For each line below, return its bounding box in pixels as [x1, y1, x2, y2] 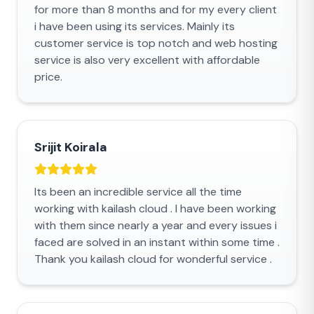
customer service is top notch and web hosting [34, 36, 278, 50]
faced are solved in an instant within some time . [34, 235, 280, 250]
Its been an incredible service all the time [34, 184, 242, 199]
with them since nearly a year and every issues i [34, 218, 277, 233]
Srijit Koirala [34, 139, 107, 156]
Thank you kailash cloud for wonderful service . [34, 252, 272, 266]
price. [34, 69, 62, 84]
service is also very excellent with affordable [34, 53, 260, 67]
